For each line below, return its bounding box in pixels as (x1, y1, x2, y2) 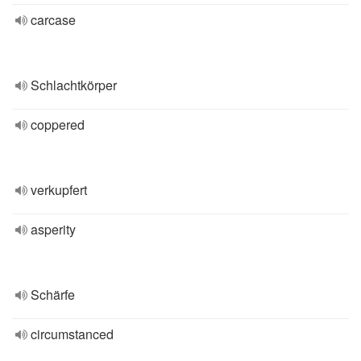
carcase (31, 10, 76, 29)
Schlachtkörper (31, 76, 117, 94)
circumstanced (31, 325, 114, 343)
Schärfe (31, 285, 75, 304)
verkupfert (31, 180, 87, 199)
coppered (31, 115, 85, 134)
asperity (31, 220, 76, 239)
